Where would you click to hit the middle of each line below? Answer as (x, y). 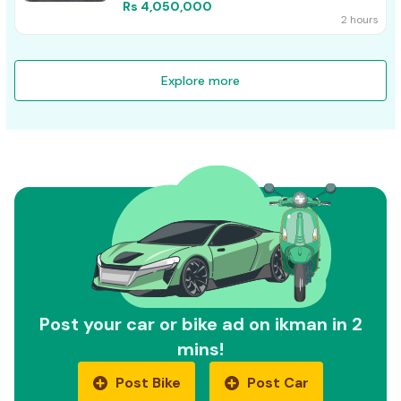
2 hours (360, 20)
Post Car (278, 382)
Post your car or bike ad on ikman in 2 (200, 324)
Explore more (200, 81)
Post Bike (148, 382)
